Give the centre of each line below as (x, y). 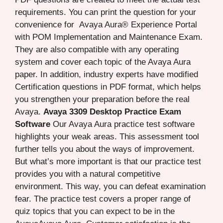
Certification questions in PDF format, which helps (108, 87)
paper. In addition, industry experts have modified (107, 74)
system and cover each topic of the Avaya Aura (103, 62)
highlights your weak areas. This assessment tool (107, 136)
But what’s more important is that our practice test (108, 161)
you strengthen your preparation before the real (102, 99)
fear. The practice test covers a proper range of (103, 199)
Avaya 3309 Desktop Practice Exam (112, 111)
